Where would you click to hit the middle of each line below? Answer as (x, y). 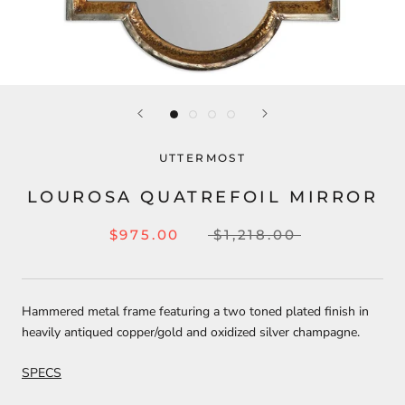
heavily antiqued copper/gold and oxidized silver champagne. (191, 332)
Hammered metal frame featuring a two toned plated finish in (195, 311)
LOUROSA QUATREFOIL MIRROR (202, 197)
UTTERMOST (202, 158)
